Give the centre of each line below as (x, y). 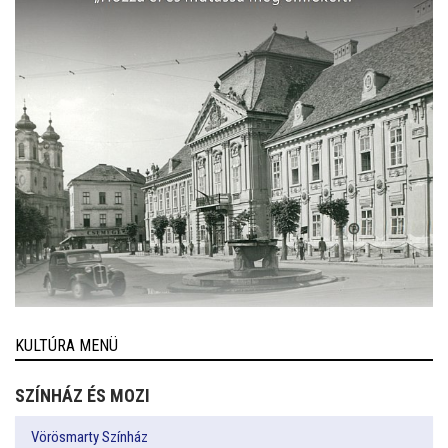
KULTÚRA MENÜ (66, 345)
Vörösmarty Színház (89, 436)
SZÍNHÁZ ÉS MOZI (82, 396)
